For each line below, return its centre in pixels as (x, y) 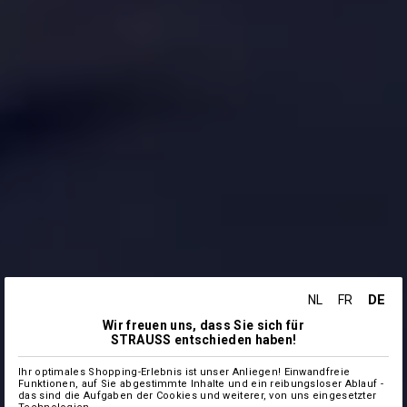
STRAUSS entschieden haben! (203, 340)
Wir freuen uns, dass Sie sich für (203, 325)
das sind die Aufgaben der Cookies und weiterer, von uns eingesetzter (198, 396)
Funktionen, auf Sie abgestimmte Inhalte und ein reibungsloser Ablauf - (201, 384)
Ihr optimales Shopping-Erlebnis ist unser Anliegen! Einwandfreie (184, 372)
